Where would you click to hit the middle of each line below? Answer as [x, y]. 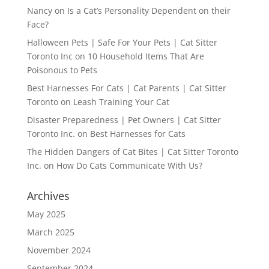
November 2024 [59, 250]
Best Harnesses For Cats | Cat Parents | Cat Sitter [126, 88]
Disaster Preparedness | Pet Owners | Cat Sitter [124, 120]
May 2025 [46, 214]
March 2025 [50, 232]
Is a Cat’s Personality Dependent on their [149, 11]
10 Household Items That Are [146, 56]
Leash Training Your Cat [121, 102]
